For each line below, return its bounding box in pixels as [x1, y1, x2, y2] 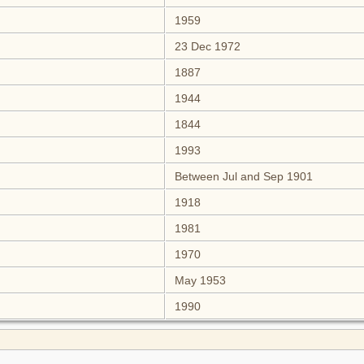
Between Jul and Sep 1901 [171, 170, 313, 184]
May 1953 [171, 274, 226, 288]
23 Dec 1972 [171, 40, 240, 54]
